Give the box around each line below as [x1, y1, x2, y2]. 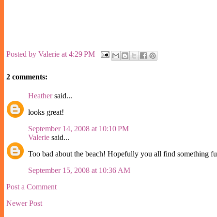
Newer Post [6, 199, 42, 208]
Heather [28, 92, 52, 100]
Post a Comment [6, 183, 57, 191]
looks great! [28, 108, 64, 117]
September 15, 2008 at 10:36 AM [28, 166, 130, 175]
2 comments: [6, 73, 47, 81]
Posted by [6, 49, 38, 58]
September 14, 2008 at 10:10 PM [28, 124, 129, 133]
